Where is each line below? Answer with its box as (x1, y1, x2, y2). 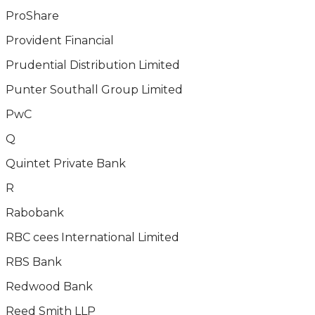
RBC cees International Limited (6, 231, 179, 244)
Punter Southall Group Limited (6, 83, 183, 96)
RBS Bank (6, 255, 62, 269)
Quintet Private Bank (6, 157, 126, 170)
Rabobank (6, 206, 64, 219)
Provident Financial (6, 34, 114, 47)
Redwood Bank (6, 280, 93, 293)
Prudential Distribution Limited (6, 58, 180, 72)
